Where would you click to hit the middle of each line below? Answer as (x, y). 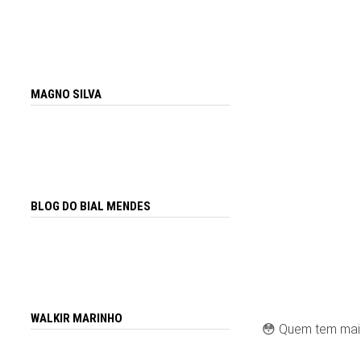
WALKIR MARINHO (77, 318)
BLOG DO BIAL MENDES (91, 207)
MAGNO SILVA (66, 95)
